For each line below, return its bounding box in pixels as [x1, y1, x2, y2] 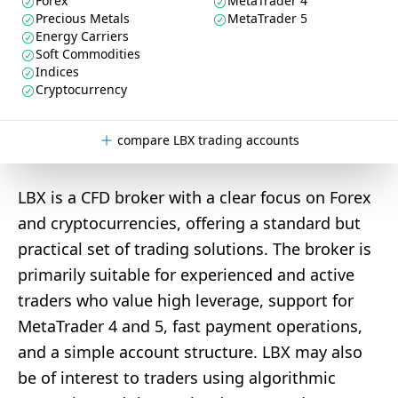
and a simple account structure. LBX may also [18, 341, 362, 362]
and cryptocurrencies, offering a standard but [18, 212, 361, 234]
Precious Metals [36, 10, 130, 27]
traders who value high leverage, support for [18, 290, 354, 311]
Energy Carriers [36, 28, 129, 44]
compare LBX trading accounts [116, 131, 299, 148]
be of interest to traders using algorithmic [18, 367, 336, 388]
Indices [36, 63, 79, 80]
